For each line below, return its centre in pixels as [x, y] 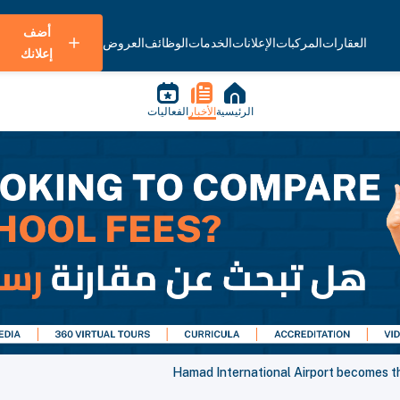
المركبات [299, 43]
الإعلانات [254, 43]
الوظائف [167, 43]
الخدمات [210, 43]
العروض [124, 43]
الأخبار [202, 112]
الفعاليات [167, 112]
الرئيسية [234, 112]
